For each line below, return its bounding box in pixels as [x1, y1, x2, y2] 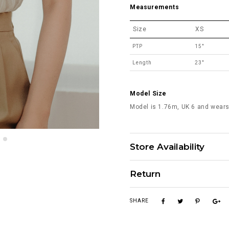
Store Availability [130, 141, 204, 152]
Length [132, 59, 152, 65]
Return [130, 168, 161, 179]
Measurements [130, 3, 179, 11]
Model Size [130, 89, 167, 97]
